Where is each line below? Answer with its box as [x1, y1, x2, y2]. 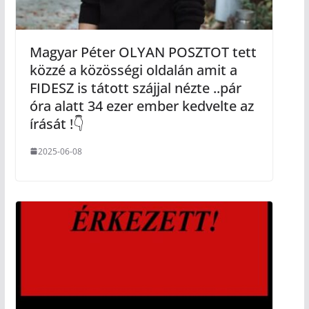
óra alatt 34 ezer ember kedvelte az [29, 96, 254, 115]
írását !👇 [29, 114, 84, 133]
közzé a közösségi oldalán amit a [29, 60, 237, 79]
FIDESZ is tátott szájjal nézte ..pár [29, 78, 241, 97]
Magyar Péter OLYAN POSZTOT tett [29, 42, 257, 61]
